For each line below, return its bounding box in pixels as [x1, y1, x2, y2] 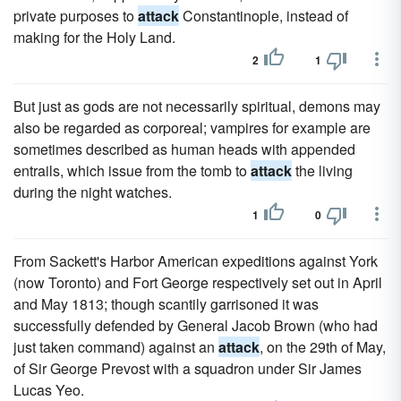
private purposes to [13, 5, 138, 26]
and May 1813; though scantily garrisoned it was [13, 294, 319, 314]
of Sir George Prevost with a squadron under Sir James [13, 358, 362, 379]
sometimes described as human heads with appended [13, 139, 355, 159]
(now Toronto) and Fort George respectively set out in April [13, 272, 382, 293]
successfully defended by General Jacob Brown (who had [13, 315, 378, 336]
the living [292, 160, 353, 181]
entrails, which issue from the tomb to [13, 160, 251, 181]
